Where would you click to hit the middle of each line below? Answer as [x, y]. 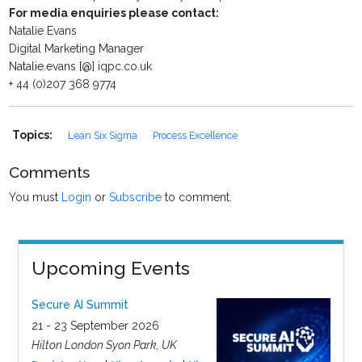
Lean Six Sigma [104, 136]
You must [36, 198]
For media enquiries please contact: [114, 13]
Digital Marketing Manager [77, 49]
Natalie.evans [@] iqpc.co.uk [81, 67]
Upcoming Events [110, 268]
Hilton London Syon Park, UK [104, 345]
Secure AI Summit [80, 305]
